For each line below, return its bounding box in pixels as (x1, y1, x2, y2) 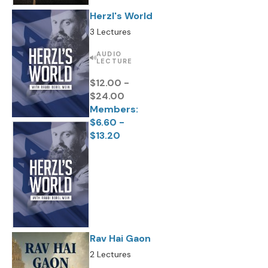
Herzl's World (90, 10, 153, 22)
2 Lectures (90, 249, 131, 260)
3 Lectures (90, 26, 131, 37)
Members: (90, 103, 138, 115)
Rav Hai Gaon (90, 232, 151, 245)
